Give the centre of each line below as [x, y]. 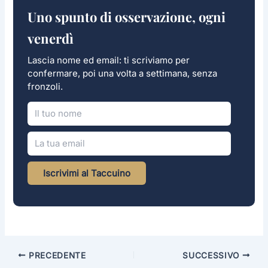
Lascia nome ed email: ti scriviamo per [108, 60]
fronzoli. [45, 86]
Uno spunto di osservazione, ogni [126, 16]
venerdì [50, 38]
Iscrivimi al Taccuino [86, 173]
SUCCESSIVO [212, 255]
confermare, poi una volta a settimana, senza [122, 73]
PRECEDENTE [56, 255]
